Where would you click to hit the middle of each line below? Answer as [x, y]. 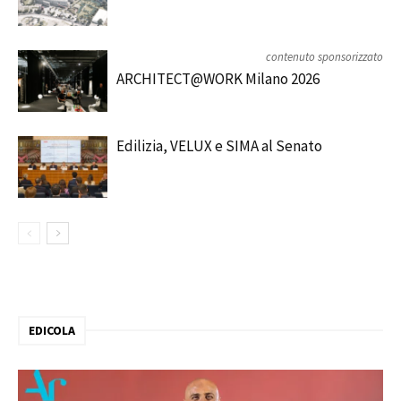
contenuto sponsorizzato [324, 57]
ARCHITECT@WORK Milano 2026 [218, 79]
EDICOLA [52, 330]
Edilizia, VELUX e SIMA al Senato [219, 146]
